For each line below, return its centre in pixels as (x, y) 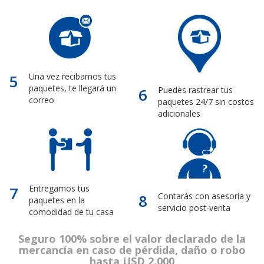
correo (41, 100)
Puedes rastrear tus (195, 90)
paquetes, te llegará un (72, 88)
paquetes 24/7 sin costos (206, 101)
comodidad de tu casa (71, 212)
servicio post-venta (194, 208)
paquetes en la (57, 200)
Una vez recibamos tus (72, 76)
